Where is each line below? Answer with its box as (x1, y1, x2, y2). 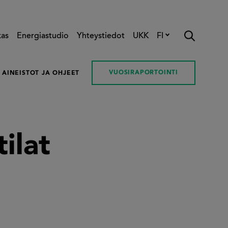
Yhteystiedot (77, 32, 125, 41)
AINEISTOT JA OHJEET (2, 70, 80, 77)
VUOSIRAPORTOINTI (109, 70, 178, 76)
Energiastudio (17, 32, 69, 41)
